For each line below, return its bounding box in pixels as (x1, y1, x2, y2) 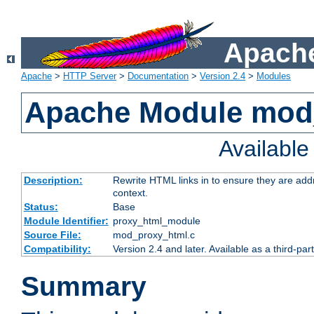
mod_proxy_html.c (112, 229, 195, 241)
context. (112, 187, 148, 199)
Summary (21, 271, 146, 302)
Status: (23, 201, 58, 213)
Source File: (23, 229, 81, 241)
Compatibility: (23, 243, 91, 255)
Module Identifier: (23, 215, 109, 227)
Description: (23, 175, 83, 186)
